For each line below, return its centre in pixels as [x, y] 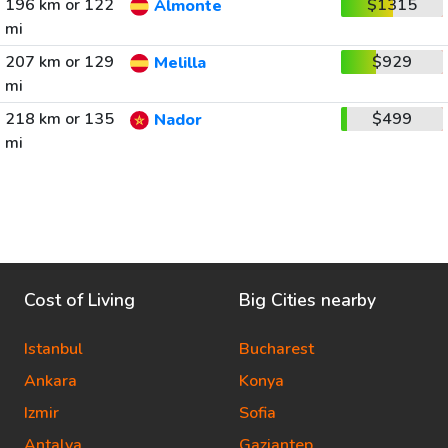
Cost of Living [79, 300]
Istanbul [53, 349]
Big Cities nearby [307, 300]
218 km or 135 [59, 119]
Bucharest [276, 349]
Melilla [179, 63]
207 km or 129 [59, 62]
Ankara [50, 381]
